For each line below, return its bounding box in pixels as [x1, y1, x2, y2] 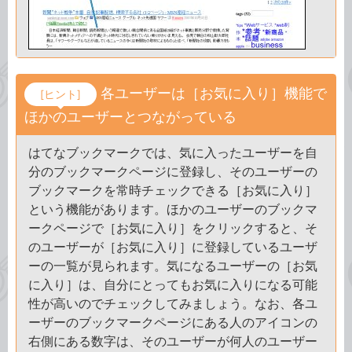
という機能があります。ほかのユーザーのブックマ [28, 201, 317, 217]
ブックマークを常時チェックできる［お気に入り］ [28, 182, 317, 198]
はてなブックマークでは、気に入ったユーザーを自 [28, 145, 317, 160]
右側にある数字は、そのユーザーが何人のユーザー [28, 333, 317, 349]
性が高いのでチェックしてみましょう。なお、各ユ [28, 295, 317, 311]
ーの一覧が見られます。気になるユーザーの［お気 [28, 258, 317, 273]
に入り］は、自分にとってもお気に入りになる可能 [28, 277, 317, 292]
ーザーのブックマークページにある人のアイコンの [28, 314, 317, 330]
